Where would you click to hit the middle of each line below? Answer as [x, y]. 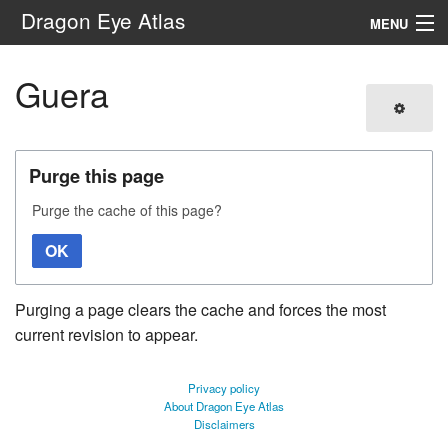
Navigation [45, 67]
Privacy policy [224, 388]
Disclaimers [224, 424]
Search [212, 125]
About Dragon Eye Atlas [224, 406]
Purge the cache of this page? [127, 210]
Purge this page [96, 175]
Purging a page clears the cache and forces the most [200, 309]
